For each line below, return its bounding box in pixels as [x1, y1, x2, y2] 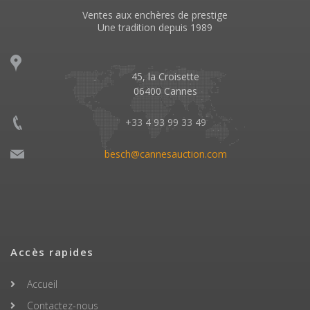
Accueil [27, 277, 57, 291]
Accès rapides [10, 244, 94, 259]
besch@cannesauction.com [104, 147, 227, 161]
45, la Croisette [131, 69, 199, 83]
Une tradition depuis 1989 [98, 20, 212, 34]
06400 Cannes [134, 84, 197, 98]
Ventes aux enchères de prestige [82, 8, 228, 21]
